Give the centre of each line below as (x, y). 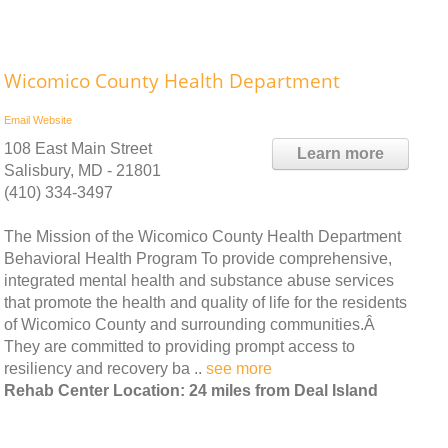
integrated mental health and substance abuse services (199, 280)
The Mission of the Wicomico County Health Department (202, 236)
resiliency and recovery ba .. (105, 368)
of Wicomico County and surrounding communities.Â (191, 324)
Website (52, 120)
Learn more (340, 153)
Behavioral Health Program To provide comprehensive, (198, 258)
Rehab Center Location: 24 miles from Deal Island (191, 390)
